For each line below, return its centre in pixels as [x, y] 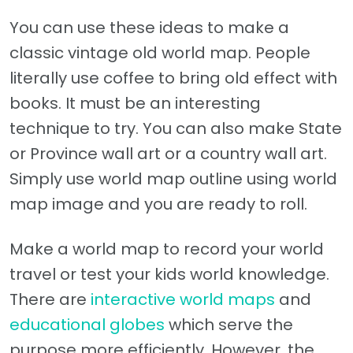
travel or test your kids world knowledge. [169, 275]
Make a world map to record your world [167, 249]
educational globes [87, 325]
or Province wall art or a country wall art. [168, 154]
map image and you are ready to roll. [158, 204]
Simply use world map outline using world [173, 179]
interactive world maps [183, 300]
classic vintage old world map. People [160, 53]
